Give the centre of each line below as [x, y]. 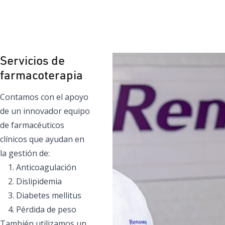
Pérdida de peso [46, 209]
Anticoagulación [46, 167]
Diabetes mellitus [49, 195]
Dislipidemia [39, 181]
